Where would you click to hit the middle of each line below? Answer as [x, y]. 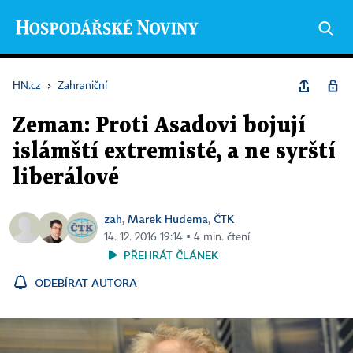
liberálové [66, 178]
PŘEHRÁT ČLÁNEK [171, 255]
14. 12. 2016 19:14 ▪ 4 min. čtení [177, 237]
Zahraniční [82, 86]
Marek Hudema [168, 219]
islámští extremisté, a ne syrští [174, 152]
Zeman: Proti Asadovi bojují [159, 126]
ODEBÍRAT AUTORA [86, 282]
